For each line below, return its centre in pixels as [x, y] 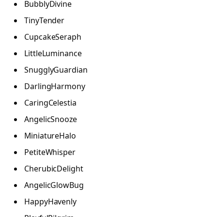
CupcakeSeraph [53, 37]
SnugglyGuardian [56, 70]
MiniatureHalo [50, 136]
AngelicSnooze [51, 119]
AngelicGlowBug [54, 185]
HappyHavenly [51, 202]
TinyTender [45, 21]
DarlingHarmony [55, 86]
